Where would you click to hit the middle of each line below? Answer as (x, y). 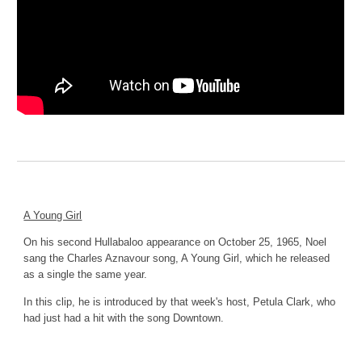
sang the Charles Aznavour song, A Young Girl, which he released (177, 259)
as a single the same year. (86, 275)
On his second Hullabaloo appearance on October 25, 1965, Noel (175, 242)
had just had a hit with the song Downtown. (124, 318)
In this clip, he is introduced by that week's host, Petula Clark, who (180, 301)
